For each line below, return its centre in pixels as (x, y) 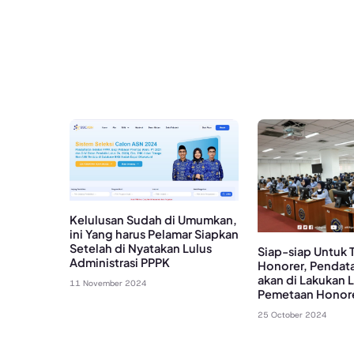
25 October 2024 (293, 314)
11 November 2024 (108, 284)
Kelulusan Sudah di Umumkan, (153, 220)
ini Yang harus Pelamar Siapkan (154, 234)
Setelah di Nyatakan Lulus (141, 249)
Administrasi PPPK (120, 263)
